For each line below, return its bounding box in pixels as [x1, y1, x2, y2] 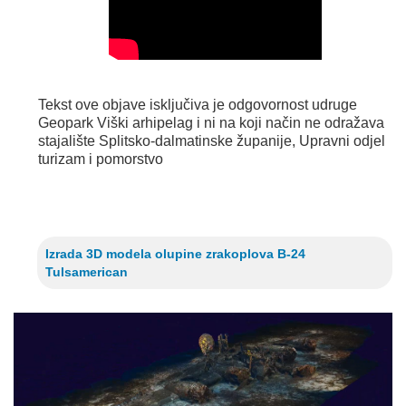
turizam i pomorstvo [38, 150, 163, 167]
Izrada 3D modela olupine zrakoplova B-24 [45, 246, 305, 261]
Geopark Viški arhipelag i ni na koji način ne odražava [38, 114, 384, 130]
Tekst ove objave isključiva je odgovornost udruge [38, 96, 357, 112]
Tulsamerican [45, 264, 128, 279]
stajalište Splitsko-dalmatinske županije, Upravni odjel [38, 132, 385, 149]
